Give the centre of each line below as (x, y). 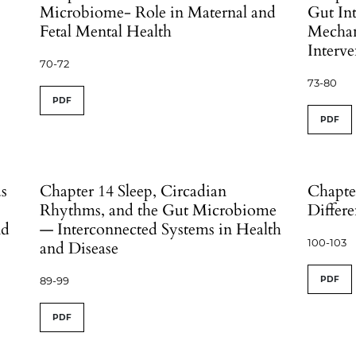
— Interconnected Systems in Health (161, 229)
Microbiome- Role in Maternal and (158, 12)
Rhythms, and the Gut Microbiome (159, 210)
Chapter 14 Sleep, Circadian (133, 191)
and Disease (79, 248)
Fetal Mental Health (106, 31)
